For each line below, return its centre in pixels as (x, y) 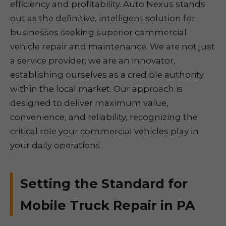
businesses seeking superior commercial (98, 32)
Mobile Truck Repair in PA (108, 205)
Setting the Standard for (104, 183)
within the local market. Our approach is (96, 89)
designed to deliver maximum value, (89, 103)
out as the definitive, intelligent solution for (103, 18)
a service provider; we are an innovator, (93, 61)
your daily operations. (56, 145)
